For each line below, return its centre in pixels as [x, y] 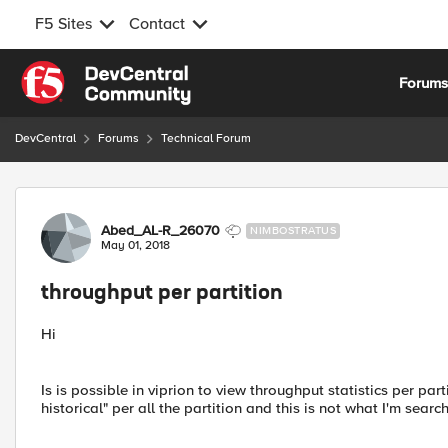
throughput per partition [162, 294]
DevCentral [45, 138]
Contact [157, 24]
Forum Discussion [121, 198]
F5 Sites [63, 24]
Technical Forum [206, 138]
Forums [118, 138]
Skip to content [86, 72]
